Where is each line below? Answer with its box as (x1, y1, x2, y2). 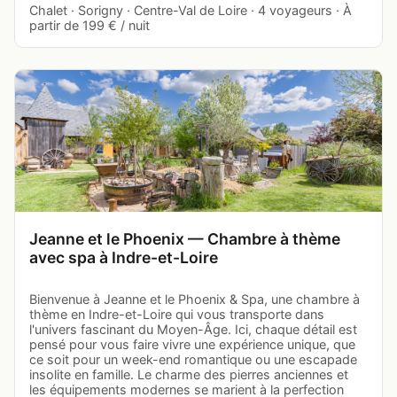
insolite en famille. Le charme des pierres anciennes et (29, 367, 348, 383)
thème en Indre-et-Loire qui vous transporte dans (29, 307, 324, 323)
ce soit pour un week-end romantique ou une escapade (29, 352, 357, 368)
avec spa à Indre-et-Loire (29, 248, 218, 268)
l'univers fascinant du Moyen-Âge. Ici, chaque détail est (29, 322, 357, 338)
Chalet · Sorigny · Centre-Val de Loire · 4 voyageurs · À (29, 3, 352, 19)
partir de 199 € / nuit (29, 18, 150, 34)
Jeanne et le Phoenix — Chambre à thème (29, 230, 340, 249)
